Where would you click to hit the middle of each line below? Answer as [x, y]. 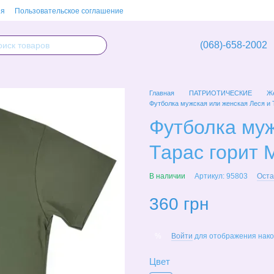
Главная [162, 93]
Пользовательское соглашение [69, 11]
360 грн [179, 204]
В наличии [167, 176]
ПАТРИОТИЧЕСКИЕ [220, 93]
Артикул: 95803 [221, 176]
